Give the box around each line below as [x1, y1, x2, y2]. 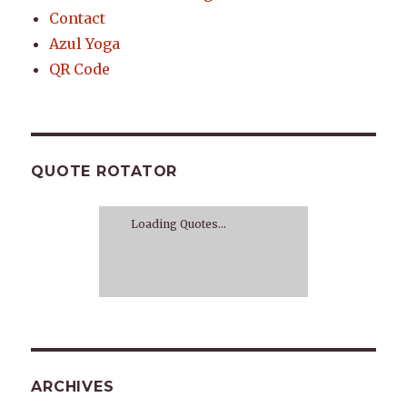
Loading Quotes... [131, 217, 226, 232]
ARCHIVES [31, 378, 114, 396]
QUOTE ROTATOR [31, 163, 178, 181]
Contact [49, 9, 106, 28]
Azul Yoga [49, 35, 121, 54]
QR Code [49, 60, 111, 79]
